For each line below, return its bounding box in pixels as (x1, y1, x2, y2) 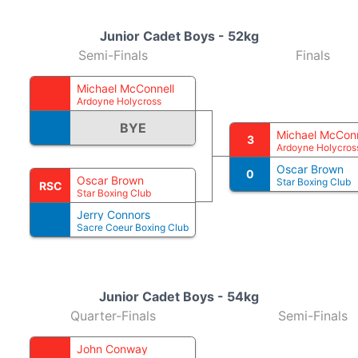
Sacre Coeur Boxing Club (77, 221, 189, 233)
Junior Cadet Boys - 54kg (99, 288, 259, 304)
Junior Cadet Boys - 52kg (99, 28, 259, 44)
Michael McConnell (77, 82, 174, 95)
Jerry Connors (77, 208, 150, 221)
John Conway (77, 342, 148, 356)
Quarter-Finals (70, 308, 156, 324)
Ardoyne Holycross (77, 95, 161, 107)
